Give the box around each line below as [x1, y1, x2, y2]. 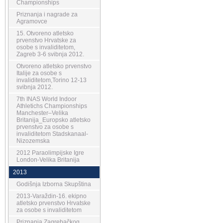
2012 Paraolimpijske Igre [16, 149, 84, 156]
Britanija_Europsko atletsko [16, 116, 91, 123]
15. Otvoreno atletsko [16, 30, 74, 37]
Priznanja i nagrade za [16, 11, 78, 18]
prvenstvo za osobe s [16, 123, 74, 130]
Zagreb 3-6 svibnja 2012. [16, 51, 84, 58]
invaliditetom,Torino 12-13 [16, 77, 87, 84]
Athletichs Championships [16, 103, 87, 110]
